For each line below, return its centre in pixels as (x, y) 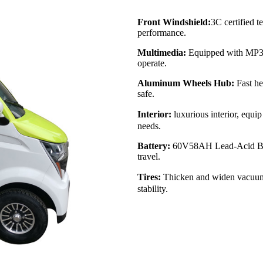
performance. (162, 32)
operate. (152, 63)
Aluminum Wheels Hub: (186, 83)
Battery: (154, 146)
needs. (149, 126)
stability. (153, 188)
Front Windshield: (174, 22)
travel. (149, 156)
